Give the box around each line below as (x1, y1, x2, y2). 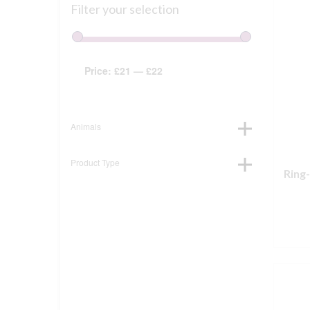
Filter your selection (71, 1, 179, 17)
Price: (84, 64, 114, 77)
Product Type (71, 156, 120, 168)
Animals (71, 120, 101, 132)
